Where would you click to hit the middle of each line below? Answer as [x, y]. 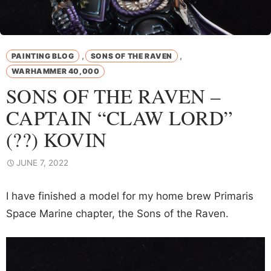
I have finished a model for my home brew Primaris [130, 196]
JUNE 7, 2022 [42, 163]
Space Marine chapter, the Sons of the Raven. [117, 214]
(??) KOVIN [57, 139]
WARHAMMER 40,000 [55, 71]
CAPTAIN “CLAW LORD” [120, 118]
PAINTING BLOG [43, 56]
